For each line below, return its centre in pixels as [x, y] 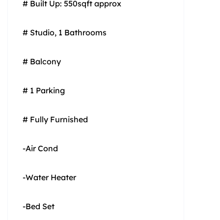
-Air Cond [40, 148]
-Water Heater [49, 177]
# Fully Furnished [55, 119]
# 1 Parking [44, 90]
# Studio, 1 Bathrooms [65, 32]
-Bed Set [39, 206]
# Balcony [42, 61]
